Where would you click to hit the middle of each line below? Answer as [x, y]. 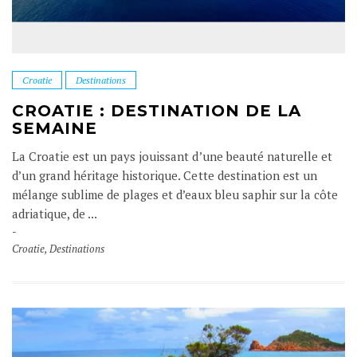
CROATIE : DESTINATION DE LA [157, 111]
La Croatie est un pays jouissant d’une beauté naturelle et [172, 156]
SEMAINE [55, 128]
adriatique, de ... [55, 214]
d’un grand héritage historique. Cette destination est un [165, 175]
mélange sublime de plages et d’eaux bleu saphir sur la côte [175, 194]
